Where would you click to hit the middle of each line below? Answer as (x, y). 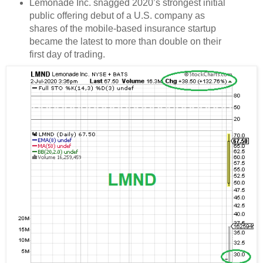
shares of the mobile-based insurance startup (122, 28)
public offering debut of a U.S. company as (117, 15)
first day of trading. (68, 54)
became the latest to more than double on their (125, 41)
